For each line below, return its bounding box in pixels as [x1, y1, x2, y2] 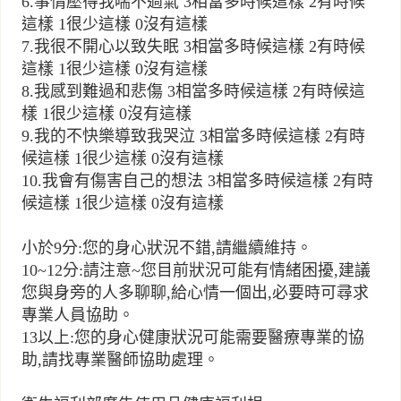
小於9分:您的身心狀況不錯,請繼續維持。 [21, 239, 312, 258]
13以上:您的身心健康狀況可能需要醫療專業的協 [21, 328, 364, 347]
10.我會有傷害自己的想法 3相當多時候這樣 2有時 [21, 172, 373, 191]
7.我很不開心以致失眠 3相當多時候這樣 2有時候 [21, 38, 365, 56]
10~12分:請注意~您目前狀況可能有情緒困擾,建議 [21, 261, 371, 280]
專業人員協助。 [21, 306, 134, 325]
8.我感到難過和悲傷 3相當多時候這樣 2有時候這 [21, 82, 365, 101]
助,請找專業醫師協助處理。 [21, 351, 219, 370]
